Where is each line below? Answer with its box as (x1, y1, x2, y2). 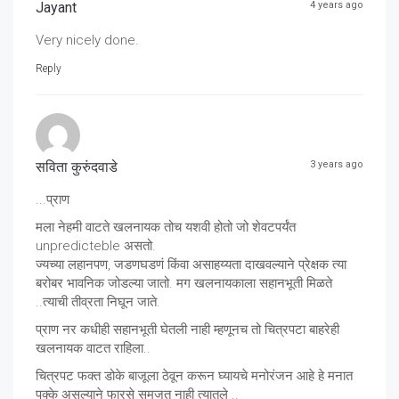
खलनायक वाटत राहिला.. (36, 340, 151, 357)
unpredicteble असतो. (36, 238, 156, 255)
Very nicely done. (36, 32, 139, 49)
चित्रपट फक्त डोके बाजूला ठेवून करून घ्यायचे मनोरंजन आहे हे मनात (36, 368, 353, 385)
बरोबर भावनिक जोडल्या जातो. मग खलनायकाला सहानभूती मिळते (36, 275, 332, 292)
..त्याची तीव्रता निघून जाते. (36, 294, 160, 311)
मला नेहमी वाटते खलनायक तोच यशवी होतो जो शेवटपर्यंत (36, 219, 296, 236)
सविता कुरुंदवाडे (36, 159, 118, 176)
